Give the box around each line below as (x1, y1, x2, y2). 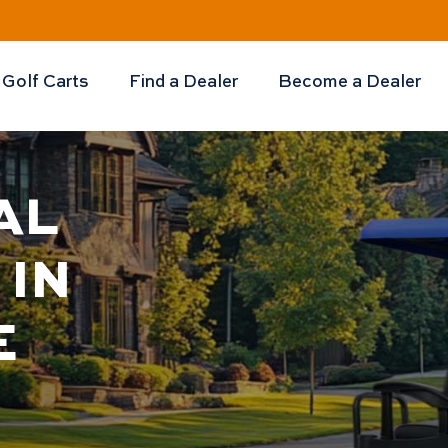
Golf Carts (2, 67, 89, 92)
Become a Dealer (278, 67, 421, 92)
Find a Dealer (129, 67, 238, 92)
